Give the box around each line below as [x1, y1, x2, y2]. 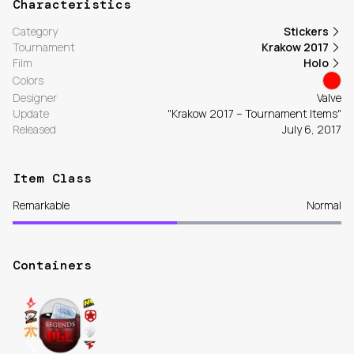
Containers [13, 257, 92, 274]
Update [13, 106, 49, 122]
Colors [13, 73, 43, 88]
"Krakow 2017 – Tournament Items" [168, 106, 341, 122]
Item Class [13, 170, 92, 187]
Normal [307, 198, 341, 213]
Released [13, 122, 56, 137]
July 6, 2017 [282, 122, 341, 137]
